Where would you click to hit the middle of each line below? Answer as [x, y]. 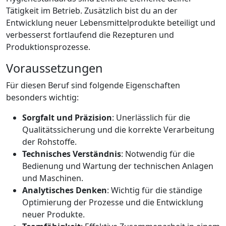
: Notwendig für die [158, 154]
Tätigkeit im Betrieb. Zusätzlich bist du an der [92, 10]
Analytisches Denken [65, 190]
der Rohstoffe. [49, 142]
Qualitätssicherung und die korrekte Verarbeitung [118, 129]
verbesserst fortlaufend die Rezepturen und [90, 35]
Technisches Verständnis [72, 154]
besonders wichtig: [42, 97]
